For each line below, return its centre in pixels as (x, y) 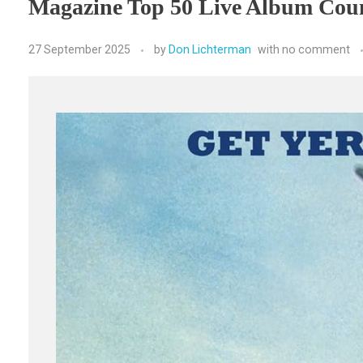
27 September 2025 (79, 49)
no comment (316, 49)
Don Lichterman (210, 49)
